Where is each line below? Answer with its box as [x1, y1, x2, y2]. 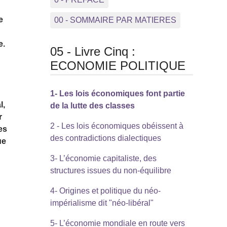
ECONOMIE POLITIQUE [50, 58, 185, 72]
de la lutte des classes [50, 101, 135, 110]
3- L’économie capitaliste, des [50, 154, 157, 163]
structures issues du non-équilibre [50, 166, 171, 175]
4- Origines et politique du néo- [50, 186, 161, 196]
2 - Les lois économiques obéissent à [50, 122, 183, 131]
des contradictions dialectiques [50, 134, 161, 143]
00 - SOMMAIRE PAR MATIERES [54, 15, 176, 24]
